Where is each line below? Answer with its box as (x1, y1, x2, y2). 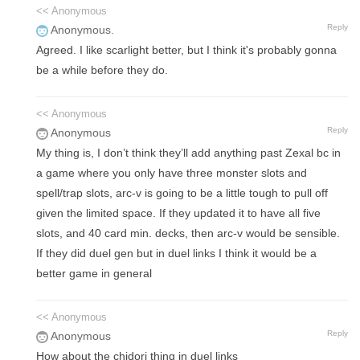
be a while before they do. (36, 63, 168, 77)
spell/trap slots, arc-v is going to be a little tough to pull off (36, 186, 328, 200)
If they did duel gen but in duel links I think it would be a (36, 247, 317, 260)
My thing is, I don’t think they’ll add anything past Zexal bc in (36, 146, 341, 160)
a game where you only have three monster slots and (36, 166, 307, 180)
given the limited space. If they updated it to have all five (36, 207, 321, 220)
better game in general (36, 267, 152, 280)
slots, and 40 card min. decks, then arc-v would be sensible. (36, 227, 340, 240)
